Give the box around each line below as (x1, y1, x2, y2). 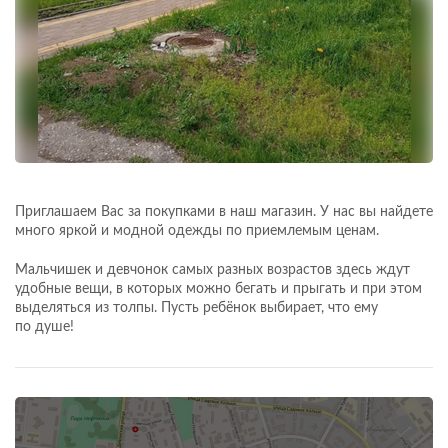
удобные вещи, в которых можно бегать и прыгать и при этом (15, 282, 422, 296)
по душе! (15, 320, 74, 334)
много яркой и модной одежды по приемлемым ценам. (15, 224, 379, 238)
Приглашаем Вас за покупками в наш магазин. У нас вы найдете (15, 205, 433, 219)
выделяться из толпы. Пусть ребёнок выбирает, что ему (15, 301, 378, 315)
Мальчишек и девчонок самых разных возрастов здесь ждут (15, 263, 410, 277)
